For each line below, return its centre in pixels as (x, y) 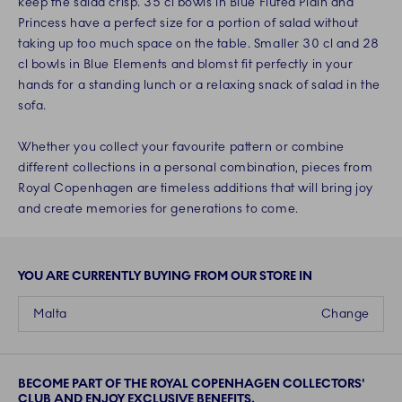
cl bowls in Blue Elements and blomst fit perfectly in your (186, 65)
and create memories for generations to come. (158, 209)
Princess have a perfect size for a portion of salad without (189, 23)
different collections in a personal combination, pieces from (196, 168)
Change (345, 314)
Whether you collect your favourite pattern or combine (181, 147)
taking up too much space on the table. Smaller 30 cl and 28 (199, 44)
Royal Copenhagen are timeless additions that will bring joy (196, 188)
